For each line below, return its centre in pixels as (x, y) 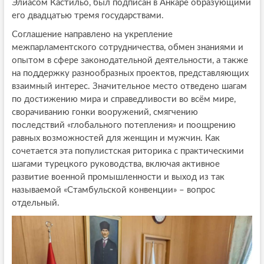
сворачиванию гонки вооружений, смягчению (105, 113)
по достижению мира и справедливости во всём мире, (123, 100)
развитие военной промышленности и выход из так (118, 177)
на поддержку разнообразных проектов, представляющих (130, 74)
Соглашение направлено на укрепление (92, 35)
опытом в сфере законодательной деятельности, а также (130, 61)
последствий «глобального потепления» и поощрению (123, 126)
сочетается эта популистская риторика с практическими (128, 151)
